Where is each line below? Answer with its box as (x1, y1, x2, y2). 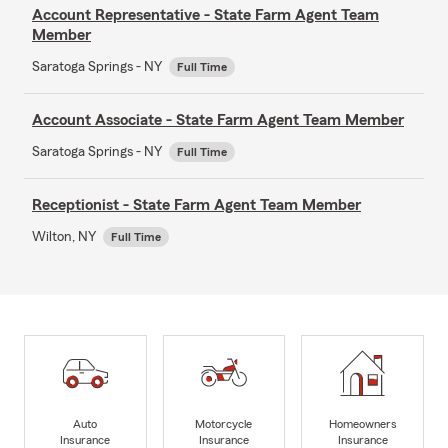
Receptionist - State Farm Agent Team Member (32, 196, 361, 213)
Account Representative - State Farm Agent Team (32, 6, 379, 23)
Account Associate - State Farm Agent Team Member (32, 111, 404, 128)
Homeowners (328, 418, 397, 431)
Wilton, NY (32, 229, 99, 244)
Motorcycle (195, 418, 253, 431)
